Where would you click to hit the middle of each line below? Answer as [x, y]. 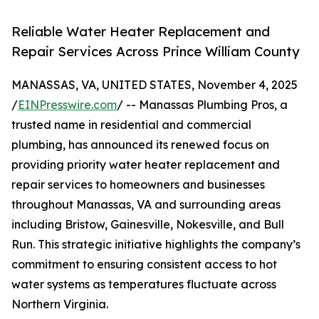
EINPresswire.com [67, 105]
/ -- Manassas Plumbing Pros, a [202, 105]
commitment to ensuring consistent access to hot [144, 265]
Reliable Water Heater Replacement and [141, 32]
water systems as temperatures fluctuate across [144, 284]
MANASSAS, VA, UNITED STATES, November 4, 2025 [155, 85]
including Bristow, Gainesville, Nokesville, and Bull [148, 225]
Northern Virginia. [60, 304]
